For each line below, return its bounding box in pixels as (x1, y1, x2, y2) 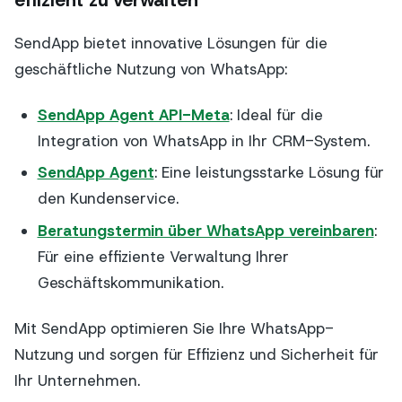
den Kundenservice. (37, 188, 179, 209)
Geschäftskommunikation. (37, 273, 223, 293)
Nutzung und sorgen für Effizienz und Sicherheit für (14, 344, 379, 364)
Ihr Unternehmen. (14, 370, 140, 390)
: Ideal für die (229, 104, 323, 125)
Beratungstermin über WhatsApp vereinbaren (37, 221, 374, 241)
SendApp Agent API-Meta (37, 104, 230, 125)
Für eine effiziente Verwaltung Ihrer (37, 247, 289, 267)
